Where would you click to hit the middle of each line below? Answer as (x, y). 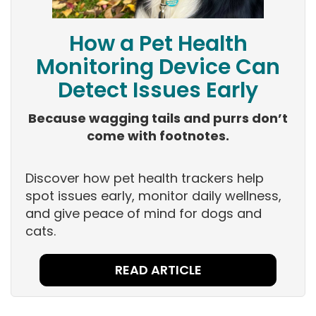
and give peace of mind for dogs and (144, 214)
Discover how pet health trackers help (145, 178)
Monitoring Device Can (158, 67)
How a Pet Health (158, 44)
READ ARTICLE (158, 270)
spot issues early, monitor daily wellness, (153, 196)
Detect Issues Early (158, 91)
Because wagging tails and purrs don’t (158, 119)
